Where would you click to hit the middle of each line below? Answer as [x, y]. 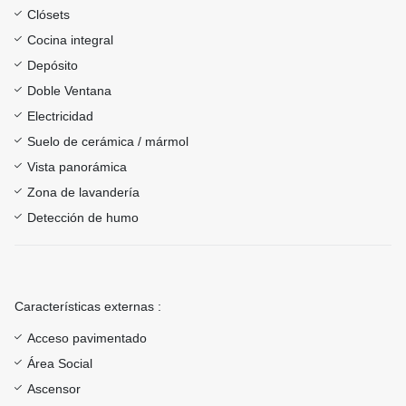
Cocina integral [70, 40]
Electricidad [60, 116]
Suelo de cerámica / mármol [108, 142]
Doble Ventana [69, 91]
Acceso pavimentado [87, 338]
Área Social [60, 364]
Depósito [53, 66]
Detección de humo [83, 218]
